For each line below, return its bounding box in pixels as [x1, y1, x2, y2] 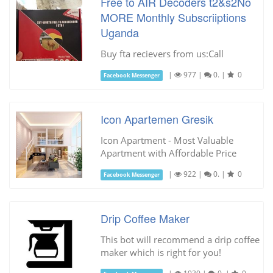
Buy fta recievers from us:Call [100, 48, 224, 60]
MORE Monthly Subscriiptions [100, 9, 246, 25]
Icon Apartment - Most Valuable [100, 134, 233, 146]
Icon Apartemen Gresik [100, 111, 213, 127]
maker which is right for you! [100, 246, 221, 258]
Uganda [100, 24, 139, 40]
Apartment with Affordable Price [100, 147, 236, 159]
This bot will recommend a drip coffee [100, 233, 260, 246]
